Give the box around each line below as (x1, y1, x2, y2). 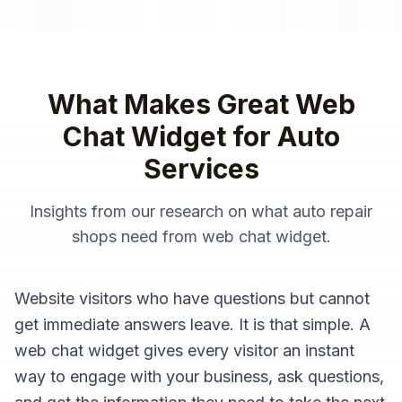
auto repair (293, 202, 372, 221)
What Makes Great (47, 88, 295, 120)
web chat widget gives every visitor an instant (14, 341, 354, 360)
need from (116, 227, 202, 246)
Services (143, 153, 259, 185)
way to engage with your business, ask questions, (14, 367, 384, 386)
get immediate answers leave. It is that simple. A (14, 315, 371, 334)
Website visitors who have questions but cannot (14, 289, 370, 308)
